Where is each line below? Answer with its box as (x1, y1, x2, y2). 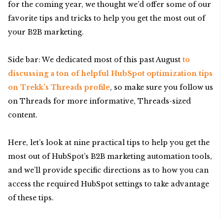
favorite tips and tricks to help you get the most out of (8, 14, 205, 23)
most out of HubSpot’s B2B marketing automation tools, (8, 152, 212, 161)
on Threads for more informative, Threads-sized (8, 97, 191, 106)
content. (8, 110, 39, 119)
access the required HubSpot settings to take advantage (8, 180, 209, 188)
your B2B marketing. (8, 28, 84, 37)
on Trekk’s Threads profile (8, 83, 110, 92)
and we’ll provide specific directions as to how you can (8, 166, 209, 175)
